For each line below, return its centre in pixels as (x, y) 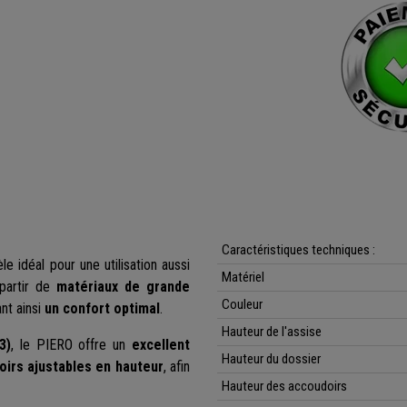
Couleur (242, 305)
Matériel (243, 278)
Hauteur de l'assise (273, 332)
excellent (161, 345)
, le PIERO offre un (71, 345)
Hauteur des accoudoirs (284, 387)
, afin (177, 367)
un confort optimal (102, 309)
